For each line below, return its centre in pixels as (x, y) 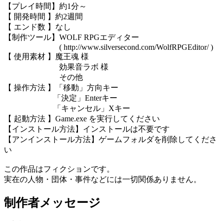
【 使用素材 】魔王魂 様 (46, 56)
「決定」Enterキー (61, 98)
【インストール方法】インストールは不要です (87, 129)
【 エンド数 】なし (37, 27)
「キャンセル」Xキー (67, 108)
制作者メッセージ (52, 203)
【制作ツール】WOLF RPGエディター (72, 37)
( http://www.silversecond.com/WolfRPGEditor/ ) (109, 47)
